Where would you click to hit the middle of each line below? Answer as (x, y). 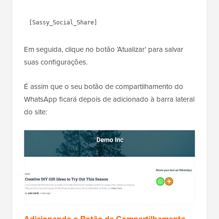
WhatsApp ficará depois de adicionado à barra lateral (109, 99)
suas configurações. (56, 62)
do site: (35, 112)
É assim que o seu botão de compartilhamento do (104, 87)
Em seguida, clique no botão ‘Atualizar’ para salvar (104, 50)
